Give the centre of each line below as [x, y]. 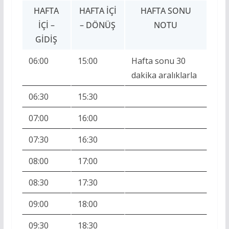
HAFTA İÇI [98, 11]
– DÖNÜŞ [98, 25]
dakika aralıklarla [164, 75]
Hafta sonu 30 [158, 61]
